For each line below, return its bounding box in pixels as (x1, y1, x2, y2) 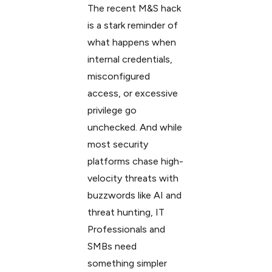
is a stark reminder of (87, 19, 178, 31)
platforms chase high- (87, 155, 183, 167)
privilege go (87, 104, 137, 116)
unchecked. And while (87, 121, 182, 133)
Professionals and (87, 223, 165, 235)
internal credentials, (87, 53, 172, 65)
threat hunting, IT (87, 206, 165, 218)
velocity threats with (87, 172, 178, 184)
